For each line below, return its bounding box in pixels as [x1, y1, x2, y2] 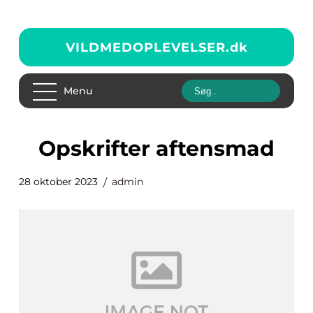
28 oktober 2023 [19, 175, 98, 188]
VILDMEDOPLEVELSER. [65, 39, 230, 55]
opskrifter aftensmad [56, 136, 275, 161]
